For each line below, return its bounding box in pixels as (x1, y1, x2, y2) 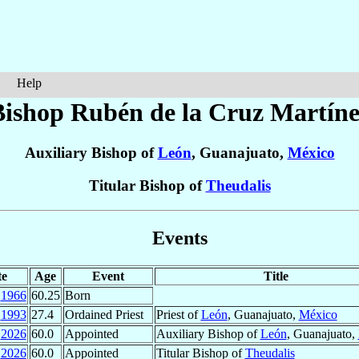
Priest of (155, 307, 201, 321)
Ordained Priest (64, 307, 143, 321)
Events (151, 227, 208, 248)
